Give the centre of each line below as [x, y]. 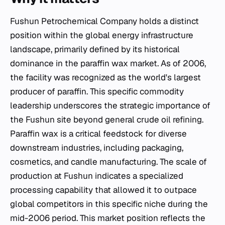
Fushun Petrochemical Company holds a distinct [104, 21]
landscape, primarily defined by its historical [95, 49]
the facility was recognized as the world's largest [105, 77]
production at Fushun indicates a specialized [97, 176]
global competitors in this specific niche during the [109, 204]
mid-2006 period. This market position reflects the [108, 218]
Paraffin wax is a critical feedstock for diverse [98, 133]
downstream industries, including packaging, [97, 147]
